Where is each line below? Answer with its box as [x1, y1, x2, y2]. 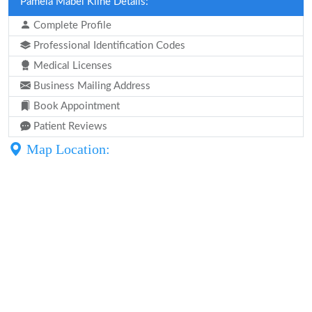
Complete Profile [31, 20, 111, 31]
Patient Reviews [31, 121, 107, 132]
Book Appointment [31, 101, 120, 111]
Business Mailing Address [31, 81, 150, 91]
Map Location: [23, 141, 110, 157]
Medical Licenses [31, 61, 112, 71]
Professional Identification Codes [31, 40, 185, 51]
